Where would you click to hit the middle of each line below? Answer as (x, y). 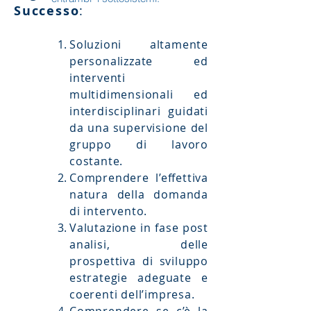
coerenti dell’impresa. (132, 294)
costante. (96, 161)
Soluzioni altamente (139, 44)
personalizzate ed (139, 61)
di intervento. (109, 211)
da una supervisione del (139, 128)
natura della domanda (139, 194)
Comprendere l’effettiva (139, 178)
